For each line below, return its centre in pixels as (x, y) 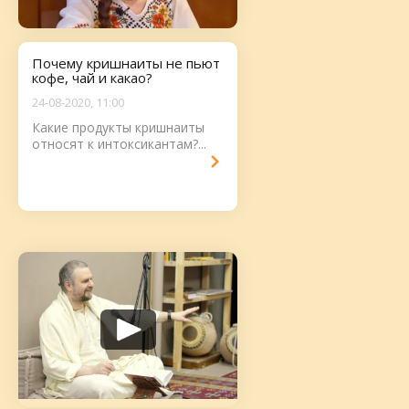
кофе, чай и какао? (92, 78)
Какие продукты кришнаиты (118, 127)
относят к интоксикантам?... (119, 144)
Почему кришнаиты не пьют (126, 63)
